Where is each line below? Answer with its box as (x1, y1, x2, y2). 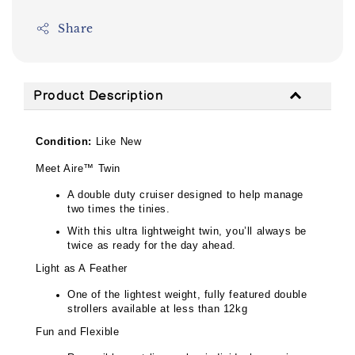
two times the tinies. (67, 202, 170, 215)
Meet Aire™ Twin (36, 162, 120, 174)
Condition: (36, 135, 92, 147)
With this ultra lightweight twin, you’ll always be (67, 225, 307, 238)
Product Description (33, 87, 164, 104)
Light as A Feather (36, 261, 128, 274)
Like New (92, 135, 142, 147)
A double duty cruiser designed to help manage (67, 188, 304, 200)
